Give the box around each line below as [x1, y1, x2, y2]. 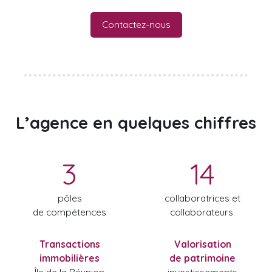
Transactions [39, 237, 100, 250]
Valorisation [174, 237, 231, 250]
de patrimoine [169, 251, 236, 264]
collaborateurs [169, 205, 236, 218]
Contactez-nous [101, 18, 171, 30]
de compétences [33, 205, 106, 218]
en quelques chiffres [88, 112, 256, 133]
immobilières [39, 251, 100, 264]
